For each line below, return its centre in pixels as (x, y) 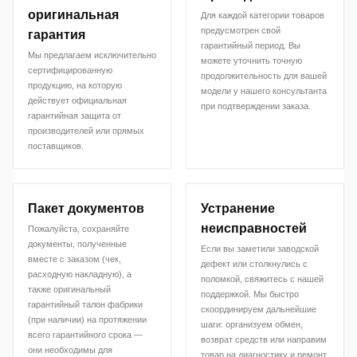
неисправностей (254, 228)
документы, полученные (77, 243)
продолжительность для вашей (264, 75)
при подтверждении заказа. (256, 106)
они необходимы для (70, 349)
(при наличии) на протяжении (87, 319)
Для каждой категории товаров (263, 15)
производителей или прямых (86, 130)
